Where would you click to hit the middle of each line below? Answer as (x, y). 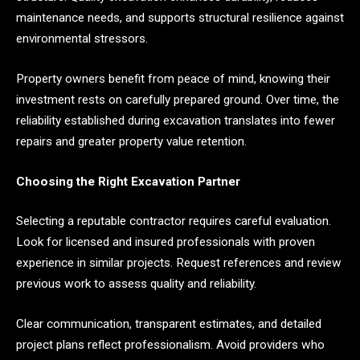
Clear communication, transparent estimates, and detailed (169, 323)
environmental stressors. (82, 39)
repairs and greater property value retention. (131, 142)
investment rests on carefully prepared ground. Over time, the (178, 100)
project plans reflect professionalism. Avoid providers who (170, 344)
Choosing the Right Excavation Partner (128, 181)
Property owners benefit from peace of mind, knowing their (173, 79)
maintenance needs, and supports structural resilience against (180, 18)
